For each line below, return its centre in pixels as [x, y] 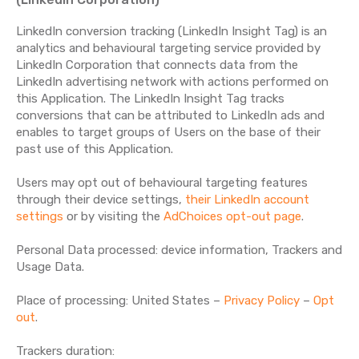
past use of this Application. [95, 149]
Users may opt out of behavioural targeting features [162, 183]
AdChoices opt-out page [232, 216]
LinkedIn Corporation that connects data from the [157, 65]
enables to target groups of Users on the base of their [168, 132]
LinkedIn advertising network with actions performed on [172, 82]
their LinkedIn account [247, 200]
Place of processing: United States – [120, 301]
